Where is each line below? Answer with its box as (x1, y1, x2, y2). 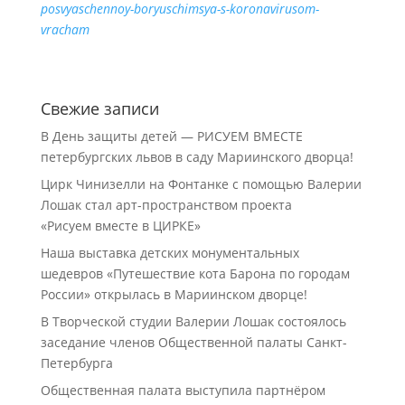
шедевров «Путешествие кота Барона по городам (40, 265, 350, 282)
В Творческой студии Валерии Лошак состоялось (40, 313, 346, 330)
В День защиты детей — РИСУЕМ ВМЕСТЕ (40, 127, 303, 145)
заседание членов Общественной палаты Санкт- (40, 334, 347, 351)
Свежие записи (40, 98, 159, 119)
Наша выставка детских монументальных (40, 244, 299, 261)
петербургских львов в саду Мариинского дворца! (40, 148, 353, 165)
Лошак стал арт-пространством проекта (40, 196, 292, 213)
